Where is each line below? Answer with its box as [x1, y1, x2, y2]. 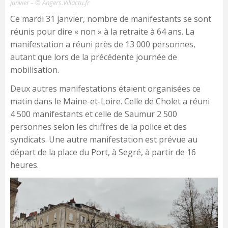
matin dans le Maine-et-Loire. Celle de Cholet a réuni [10, 96, 210, 107]
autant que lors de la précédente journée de [10, 51, 177, 63]
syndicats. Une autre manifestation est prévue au [10, 134, 197, 146]
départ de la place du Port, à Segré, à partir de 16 [10, 147, 196, 158]
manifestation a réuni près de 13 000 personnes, [10, 39, 195, 50]
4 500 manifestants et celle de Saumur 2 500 [10, 108, 177, 120]
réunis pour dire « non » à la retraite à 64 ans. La [10, 26, 194, 38]
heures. [10, 159, 39, 171]
